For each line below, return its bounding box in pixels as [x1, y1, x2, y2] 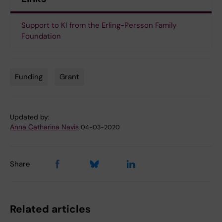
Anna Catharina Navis [10, 122, 79, 131]
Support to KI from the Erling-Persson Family [21, 20, 176, 30]
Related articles [10, 202, 91, 216]
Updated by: [10, 112, 50, 121]
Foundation [21, 31, 61, 41]
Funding [15, 72, 43, 82]
